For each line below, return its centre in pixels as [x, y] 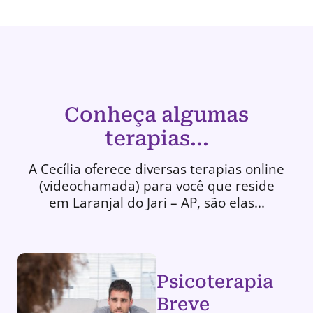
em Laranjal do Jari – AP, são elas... [156, 203]
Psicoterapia [215, 282]
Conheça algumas [156, 115]
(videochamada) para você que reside [156, 186]
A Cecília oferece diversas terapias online [156, 169]
